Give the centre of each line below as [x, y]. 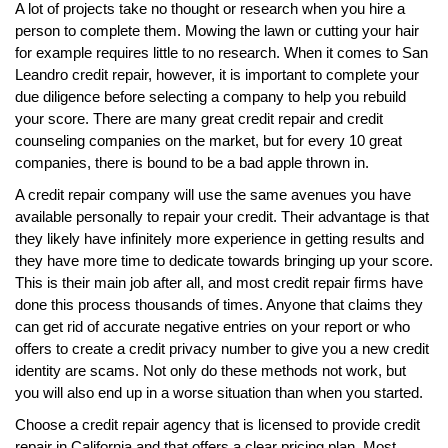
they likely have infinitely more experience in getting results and [219, 238]
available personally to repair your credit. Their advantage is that [222, 216]
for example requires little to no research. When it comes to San [221, 52]
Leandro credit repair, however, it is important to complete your [217, 74]
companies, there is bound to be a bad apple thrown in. [192, 162]
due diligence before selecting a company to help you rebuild [210, 96]
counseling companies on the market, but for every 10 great [208, 140]
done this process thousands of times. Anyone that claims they [219, 304]
